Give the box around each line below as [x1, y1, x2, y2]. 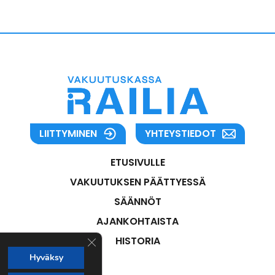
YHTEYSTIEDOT [145, 126, 216, 141]
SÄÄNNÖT [114, 195, 161, 209]
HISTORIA [115, 234, 160, 248]
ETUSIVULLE [110, 155, 165, 169]
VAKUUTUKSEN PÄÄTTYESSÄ [69, 175, 206, 189]
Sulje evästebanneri [91, 233, 165, 244]
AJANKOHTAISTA [96, 214, 179, 228]
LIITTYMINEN [39, 126, 97, 141]
